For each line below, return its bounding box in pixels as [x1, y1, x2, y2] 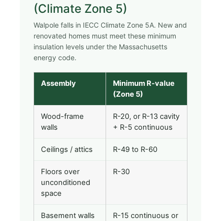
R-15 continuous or [113, 211, 178, 220]
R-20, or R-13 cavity [113, 111, 180, 121]
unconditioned [41, 178, 90, 187]
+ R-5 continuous [113, 122, 173, 132]
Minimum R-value [113, 78, 175, 88]
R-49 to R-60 [113, 145, 157, 154]
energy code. [34, 53, 76, 62]
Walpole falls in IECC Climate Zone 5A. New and [34, 20, 187, 29]
